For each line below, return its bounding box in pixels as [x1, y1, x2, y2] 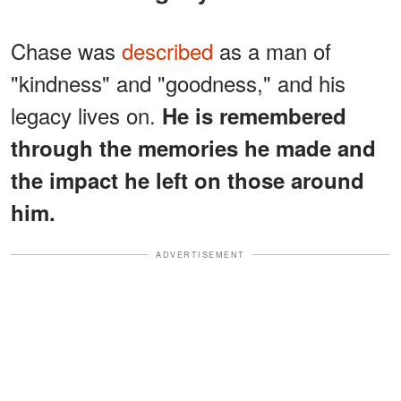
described [122, 34, 213, 66]
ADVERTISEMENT [156, 248, 245, 260]
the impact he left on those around [11, 164, 364, 195]
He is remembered [162, 99, 346, 131]
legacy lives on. [11, 98, 162, 131]
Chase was [11, 34, 122, 66]
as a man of [213, 34, 331, 66]
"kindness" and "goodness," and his [11, 66, 346, 98]
